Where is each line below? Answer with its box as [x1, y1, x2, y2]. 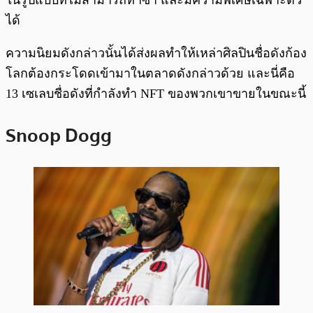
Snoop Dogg [6, 119, 112, 151]
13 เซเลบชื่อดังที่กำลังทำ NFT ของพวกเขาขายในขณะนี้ [6, 87, 306, 101]
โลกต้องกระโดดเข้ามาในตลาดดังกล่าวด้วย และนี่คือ [6, 66, 295, 81]
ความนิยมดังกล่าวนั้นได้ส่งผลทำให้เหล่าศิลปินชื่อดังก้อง [6, 46, 307, 61]
